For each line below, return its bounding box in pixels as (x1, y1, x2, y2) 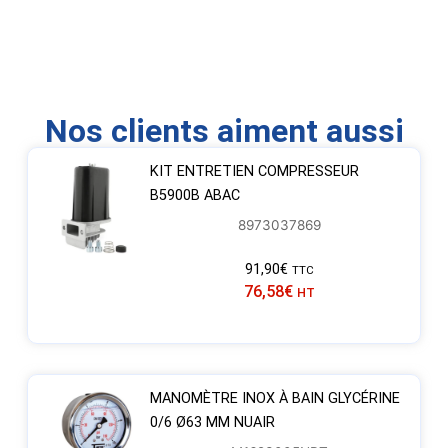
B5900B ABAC (149, 186, 240, 204)
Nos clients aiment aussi (44, 111, 404, 150)
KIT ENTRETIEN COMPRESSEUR (149, 162, 359, 180)
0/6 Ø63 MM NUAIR (149, 413, 275, 431)
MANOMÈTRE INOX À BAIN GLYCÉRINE (149, 389, 400, 407)
